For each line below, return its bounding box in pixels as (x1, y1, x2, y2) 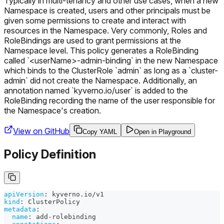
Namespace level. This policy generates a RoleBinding (4, 45, 198, 55)
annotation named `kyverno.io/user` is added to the (4, 85, 188, 95)
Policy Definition (4, 146, 96, 161)
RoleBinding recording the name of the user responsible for (4, 95, 215, 105)
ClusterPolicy (24, 197, 80, 205)
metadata (4, 205, 36, 213)
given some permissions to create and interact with (4, 15, 186, 25)
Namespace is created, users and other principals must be (4, 5, 210, 15)
